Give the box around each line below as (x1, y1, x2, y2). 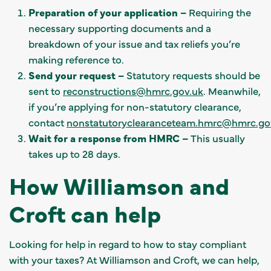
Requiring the (189, 5, 251, 19)
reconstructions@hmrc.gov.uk (63, 83, 203, 97)
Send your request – (28, 68, 124, 82)
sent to (28, 83, 63, 97)
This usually (191, 131, 245, 145)
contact (28, 115, 67, 129)
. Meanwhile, (203, 83, 261, 97)
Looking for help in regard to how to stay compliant (9, 237, 246, 250)
